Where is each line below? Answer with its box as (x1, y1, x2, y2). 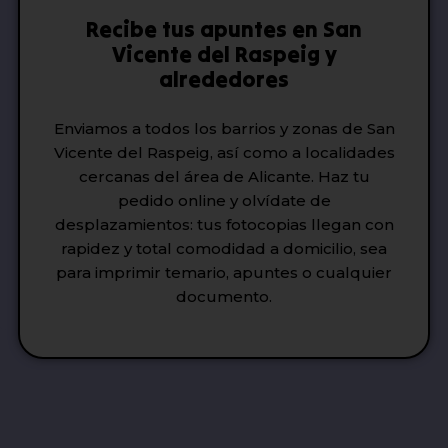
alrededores (159, 64, 289, 93)
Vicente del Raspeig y (111, 39, 337, 68)
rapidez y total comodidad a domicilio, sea (61, 238, 387, 258)
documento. (176, 286, 272, 306)
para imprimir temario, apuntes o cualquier (56, 262, 392, 282)
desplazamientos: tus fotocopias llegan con (54, 214, 394, 234)
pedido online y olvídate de (117, 190, 331, 210)
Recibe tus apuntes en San (86, 14, 362, 43)
